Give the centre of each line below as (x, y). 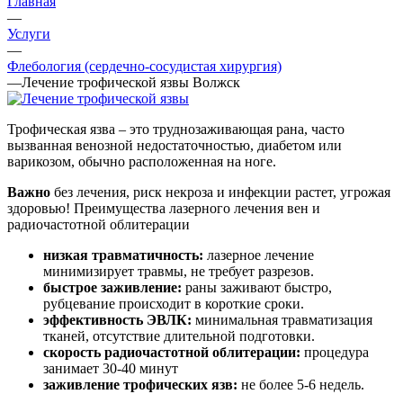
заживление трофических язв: (140, 384)
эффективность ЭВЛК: (117, 319)
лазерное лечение (260, 255)
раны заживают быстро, (257, 287)
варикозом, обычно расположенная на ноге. (142, 161)
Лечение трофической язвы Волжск (131, 82)
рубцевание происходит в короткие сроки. (174, 303)
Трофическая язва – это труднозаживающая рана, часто (176, 129)
